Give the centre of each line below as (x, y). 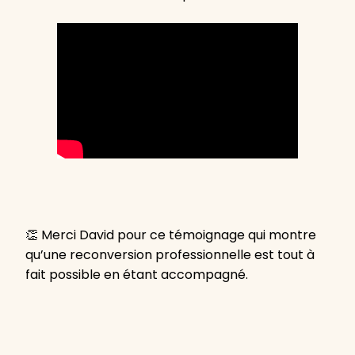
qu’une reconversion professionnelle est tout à (170, 254)
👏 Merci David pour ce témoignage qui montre (171, 235)
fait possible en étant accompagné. (137, 274)
